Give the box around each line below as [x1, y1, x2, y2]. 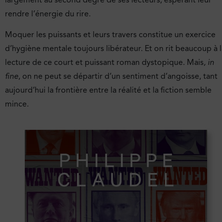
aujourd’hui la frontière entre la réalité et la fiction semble [5, 85, 212, 95]
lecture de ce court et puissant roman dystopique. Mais [5, 57, 204, 67]
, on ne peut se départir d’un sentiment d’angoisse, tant [18, 71, 218, 81]
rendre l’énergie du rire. [5, 8, 91, 19]
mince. [5, 99, 29, 109]
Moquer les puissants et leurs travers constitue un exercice [5, 29, 216, 40]
